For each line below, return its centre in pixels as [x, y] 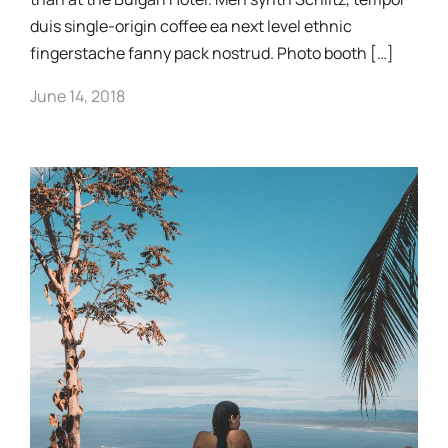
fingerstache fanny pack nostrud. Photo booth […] [212, 53]
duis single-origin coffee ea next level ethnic [191, 26]
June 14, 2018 [77, 96]
